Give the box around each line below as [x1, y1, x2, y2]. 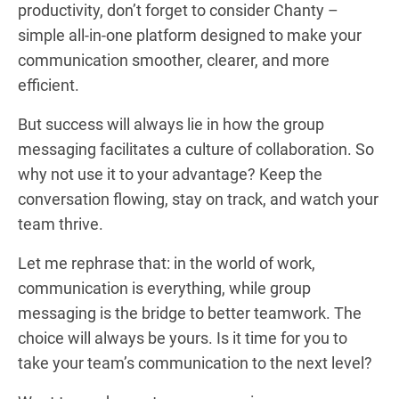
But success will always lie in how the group [18, 114, 324, 134]
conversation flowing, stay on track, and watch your [18, 189, 379, 208]
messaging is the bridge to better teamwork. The [18, 303, 362, 322]
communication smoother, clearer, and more [18, 50, 330, 69]
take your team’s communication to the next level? [18, 353, 372, 372]
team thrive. [18, 214, 103, 233]
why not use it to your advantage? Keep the [18, 164, 322, 183]
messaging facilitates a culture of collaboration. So [18, 139, 374, 159]
